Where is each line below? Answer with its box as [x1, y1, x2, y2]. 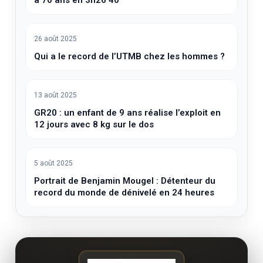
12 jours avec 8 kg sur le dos [34, 119, 154, 130]
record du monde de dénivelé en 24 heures [34, 187, 215, 198]
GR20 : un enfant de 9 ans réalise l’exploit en [34, 107, 221, 118]
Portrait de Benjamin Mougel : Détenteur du [34, 175, 216, 186]
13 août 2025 [34, 90, 77, 99]
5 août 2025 [34, 159, 73, 167]
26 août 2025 [34, 34, 77, 43]
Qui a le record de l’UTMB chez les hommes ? [34, 50, 225, 62]
